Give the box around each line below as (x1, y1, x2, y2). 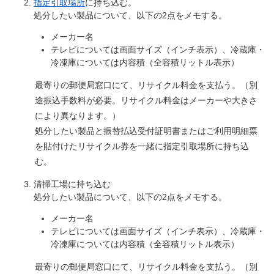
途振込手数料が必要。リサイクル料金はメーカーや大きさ (35, 95, 257, 105)
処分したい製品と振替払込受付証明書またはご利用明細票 (35, 125, 257, 136)
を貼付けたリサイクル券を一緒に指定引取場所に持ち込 (35, 141, 249, 151)
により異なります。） (35, 110, 120, 120)
